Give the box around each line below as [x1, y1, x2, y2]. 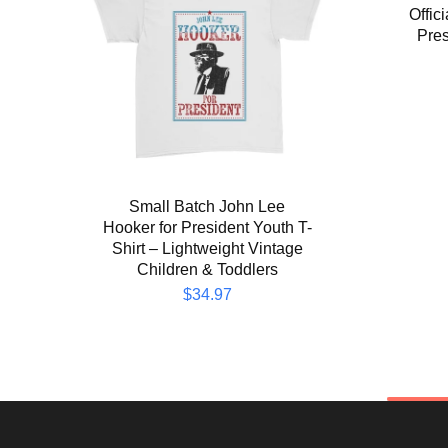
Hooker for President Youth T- [102, 218, 312, 236]
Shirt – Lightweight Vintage [111, 239, 303, 257]
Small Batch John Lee [129, 197, 285, 215]
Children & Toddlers [136, 260, 278, 278]
